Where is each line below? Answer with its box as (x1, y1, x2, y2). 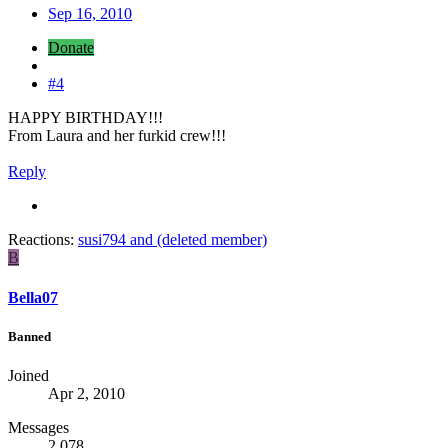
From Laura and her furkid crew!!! (8, 127, 226, 145)
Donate (48, 39, 94, 57)
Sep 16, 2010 (48, 5, 132, 23)
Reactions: (8, 231, 74, 249)
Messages (8, 418, 69, 436)
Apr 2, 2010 (48, 384, 125, 402)
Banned (8, 328, 51, 344)
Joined (8, 366, 49, 384)
